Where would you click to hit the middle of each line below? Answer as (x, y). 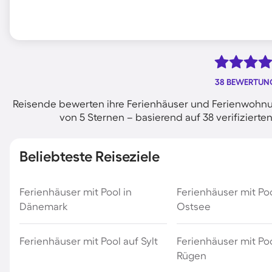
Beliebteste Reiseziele (90, 156)
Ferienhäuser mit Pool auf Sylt (89, 241)
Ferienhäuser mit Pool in (76, 192)
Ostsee (193, 206)
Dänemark (44, 206)
